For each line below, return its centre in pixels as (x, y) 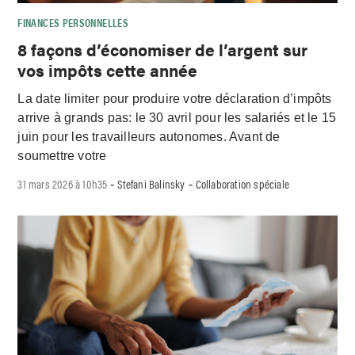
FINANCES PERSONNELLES (73, 22)
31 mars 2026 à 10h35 (63, 184)
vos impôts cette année (108, 69)
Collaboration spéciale (242, 184)
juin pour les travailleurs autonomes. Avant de (149, 137)
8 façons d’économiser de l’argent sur (163, 49)
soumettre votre (62, 156)
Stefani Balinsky (151, 184)
